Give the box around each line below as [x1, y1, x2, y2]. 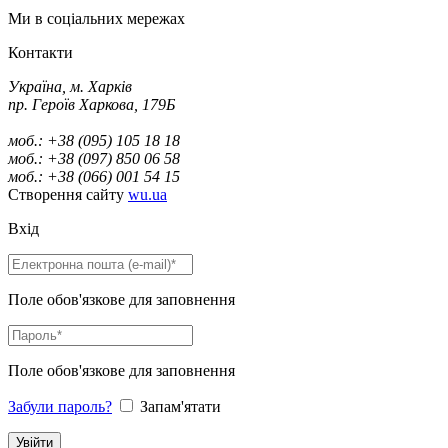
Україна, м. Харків [8, 77, 132, 95]
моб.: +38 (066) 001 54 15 [8, 167, 180, 185]
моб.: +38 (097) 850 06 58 [8, 149, 180, 167]
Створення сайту [8, 185, 128, 203]
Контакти [8, 43, 73, 61]
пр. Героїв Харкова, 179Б [8, 95, 175, 113]
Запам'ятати [136, 397, 221, 415]
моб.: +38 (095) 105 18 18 [8, 131, 180, 149]
